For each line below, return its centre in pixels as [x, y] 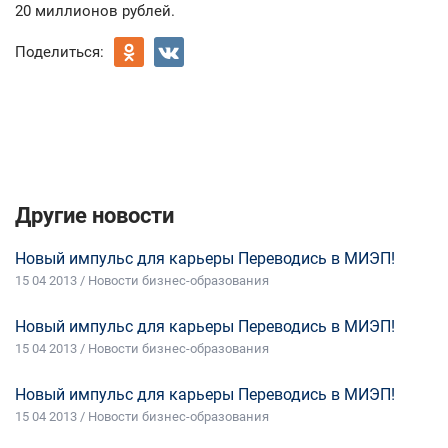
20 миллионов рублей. [95, 11]
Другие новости [94, 216]
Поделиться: [59, 52]
